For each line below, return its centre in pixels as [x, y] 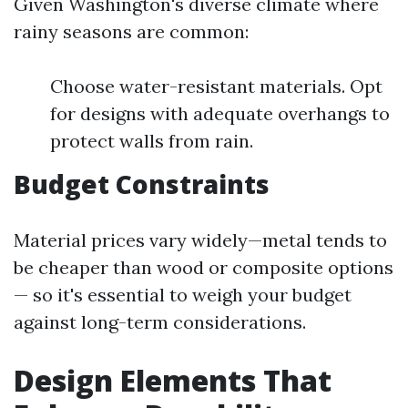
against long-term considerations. [160, 322]
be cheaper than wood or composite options [204, 267]
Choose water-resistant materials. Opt [216, 86]
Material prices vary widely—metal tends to [200, 240]
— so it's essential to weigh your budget [183, 295]
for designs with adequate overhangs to [220, 113]
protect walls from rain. [152, 141]
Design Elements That [173, 380]
